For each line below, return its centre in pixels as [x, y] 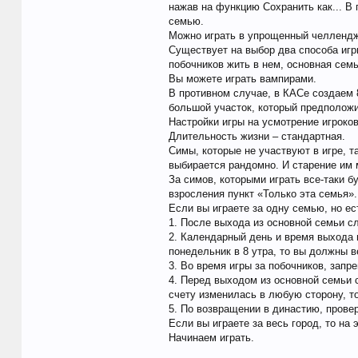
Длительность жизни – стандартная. [257, 137]
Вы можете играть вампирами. [242, 79]
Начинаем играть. [211, 338]
